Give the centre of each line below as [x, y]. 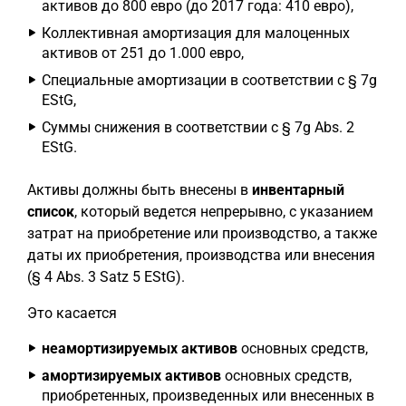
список [51, 212]
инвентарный [298, 190]
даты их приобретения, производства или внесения [201, 255]
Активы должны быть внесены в [140, 190]
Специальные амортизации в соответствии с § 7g [209, 80]
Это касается [72, 313]
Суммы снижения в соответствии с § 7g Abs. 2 [198, 127]
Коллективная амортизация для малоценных [196, 33]
